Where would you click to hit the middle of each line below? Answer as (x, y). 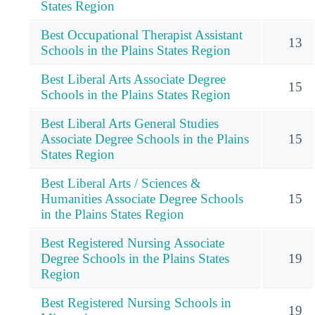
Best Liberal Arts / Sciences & (121, 183)
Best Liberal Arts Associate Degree (133, 79)
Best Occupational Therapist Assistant (142, 34)
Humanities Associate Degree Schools (142, 198)
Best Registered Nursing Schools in (136, 302)
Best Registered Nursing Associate (133, 243)
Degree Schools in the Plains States (135, 258)
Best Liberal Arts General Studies (130, 123)
